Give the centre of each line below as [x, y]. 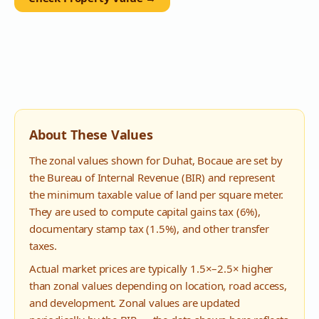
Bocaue [215, 160]
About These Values [91, 135]
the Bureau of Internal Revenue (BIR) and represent [152, 177]
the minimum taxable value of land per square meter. [157, 194]
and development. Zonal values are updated [135, 303]
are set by [258, 160]
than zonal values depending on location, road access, [158, 286]
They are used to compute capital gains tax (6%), [145, 211]
